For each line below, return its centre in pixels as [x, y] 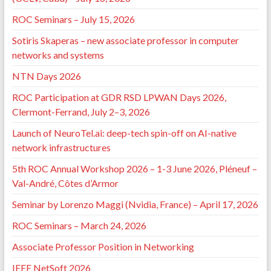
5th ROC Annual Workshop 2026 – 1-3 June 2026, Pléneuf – [134, 169]
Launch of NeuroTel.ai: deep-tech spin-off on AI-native [124, 133]
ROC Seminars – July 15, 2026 [73, 19]
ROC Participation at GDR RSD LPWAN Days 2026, [119, 97]
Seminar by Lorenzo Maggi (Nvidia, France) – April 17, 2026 [135, 204]
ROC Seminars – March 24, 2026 [79, 226]
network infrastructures [61, 148]
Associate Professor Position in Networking [103, 247]
